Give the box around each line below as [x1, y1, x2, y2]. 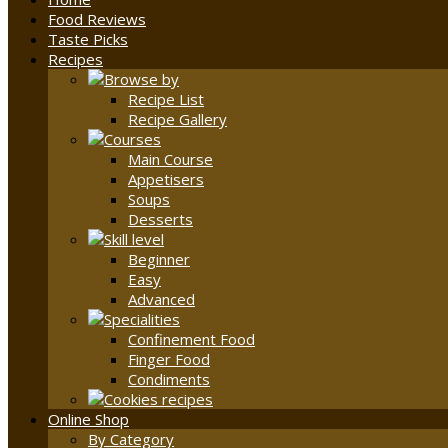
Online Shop [48, 409, 129, 430]
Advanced [128, 289, 195, 310]
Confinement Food [128, 329, 255, 350]
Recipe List [128, 89, 204, 110]
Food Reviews [48, 9, 146, 30]
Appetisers [128, 169, 204, 190]
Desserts [128, 209, 193, 230]
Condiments [128, 369, 210, 390]
